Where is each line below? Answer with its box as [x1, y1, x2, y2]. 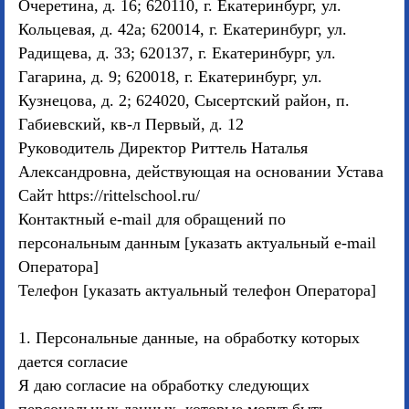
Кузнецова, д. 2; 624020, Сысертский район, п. [18, 91, 350, 110]
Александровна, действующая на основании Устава [18, 163, 383, 181]
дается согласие [18, 352, 128, 371]
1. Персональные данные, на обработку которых [18, 329, 360, 347]
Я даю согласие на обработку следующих [18, 376, 309, 394]
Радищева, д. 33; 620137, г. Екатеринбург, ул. [18, 44, 336, 62]
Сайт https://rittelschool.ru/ [18, 186, 200, 204]
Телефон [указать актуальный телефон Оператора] [18, 281, 376, 299]
